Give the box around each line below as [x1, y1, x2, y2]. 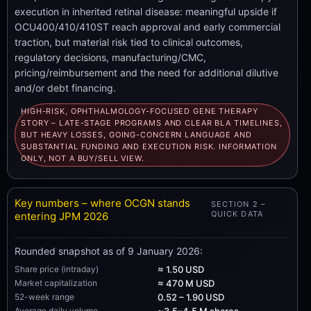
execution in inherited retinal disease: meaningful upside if [15, 6, 277, 17]
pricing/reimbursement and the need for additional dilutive [15, 67, 278, 78]
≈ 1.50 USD [157, 263, 204, 275]
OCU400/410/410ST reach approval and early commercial [15, 21, 280, 33]
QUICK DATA [210, 209, 263, 219]
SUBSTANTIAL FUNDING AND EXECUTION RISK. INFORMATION [21, 142, 277, 151]
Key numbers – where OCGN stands [15, 196, 190, 210]
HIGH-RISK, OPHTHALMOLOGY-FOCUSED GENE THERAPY [21, 106, 258, 116]
